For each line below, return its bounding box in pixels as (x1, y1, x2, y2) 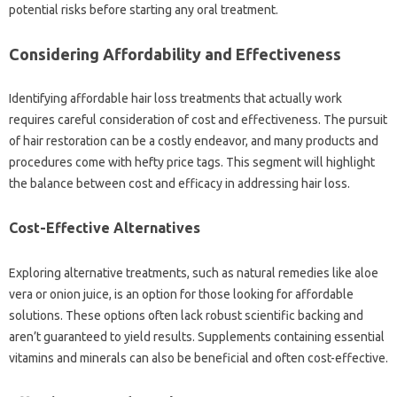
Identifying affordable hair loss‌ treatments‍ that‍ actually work (9, 90, 342, 105)
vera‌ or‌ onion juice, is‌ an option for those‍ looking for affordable (9, 286, 354, 301)
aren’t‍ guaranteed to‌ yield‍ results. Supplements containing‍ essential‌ (9, 329, 385, 344)
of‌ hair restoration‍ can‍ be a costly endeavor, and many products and (9, 133, 378, 148)
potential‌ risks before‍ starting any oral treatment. (9, 2, 278, 17)
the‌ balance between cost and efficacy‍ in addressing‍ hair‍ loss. (9, 175, 350, 191)
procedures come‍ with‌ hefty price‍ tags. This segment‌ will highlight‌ (9, 154, 375, 169)
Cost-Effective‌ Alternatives (9, 219, 200, 236)
